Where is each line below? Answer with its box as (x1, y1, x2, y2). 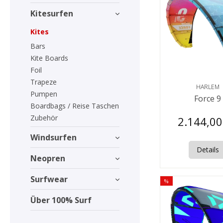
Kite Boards (30, 53, 68, 63)
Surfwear (30, 173, 68, 185)
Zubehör (30, 113, 58, 122)
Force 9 (194, 93, 222, 104)
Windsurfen (30, 131, 77, 143)
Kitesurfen (30, 7, 73, 19)
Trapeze (30, 77, 57, 87)
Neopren (30, 152, 65, 164)
